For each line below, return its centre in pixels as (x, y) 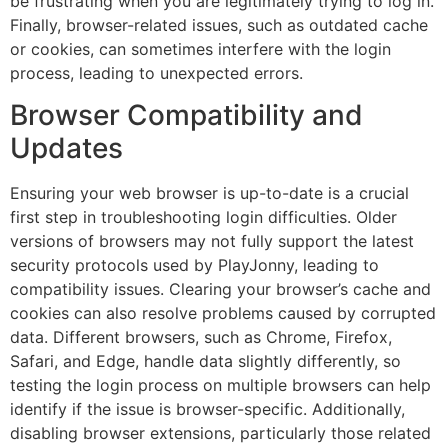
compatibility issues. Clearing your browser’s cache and (220, 289)
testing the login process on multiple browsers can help (220, 385)
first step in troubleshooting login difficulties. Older (203, 217)
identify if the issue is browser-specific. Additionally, (207, 409)
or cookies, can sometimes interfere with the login (200, 48)
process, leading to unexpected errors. (156, 72)
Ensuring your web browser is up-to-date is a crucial (209, 193)
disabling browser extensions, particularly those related (220, 433)
